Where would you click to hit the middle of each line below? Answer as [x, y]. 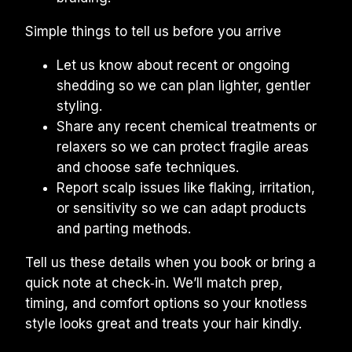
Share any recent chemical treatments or [187, 126]
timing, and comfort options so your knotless [166, 303]
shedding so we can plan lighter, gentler [183, 86]
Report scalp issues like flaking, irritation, [186, 188]
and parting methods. [124, 229]
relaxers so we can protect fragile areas [183, 147]
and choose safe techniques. [148, 167]
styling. [79, 106]
